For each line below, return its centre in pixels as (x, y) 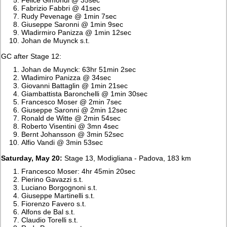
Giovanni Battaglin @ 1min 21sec (75, 85)
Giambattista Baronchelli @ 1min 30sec (85, 93)
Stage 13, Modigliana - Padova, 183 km (127, 158)
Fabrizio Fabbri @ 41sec (61, 8)
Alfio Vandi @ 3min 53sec (62, 142)
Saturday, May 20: (32, 158)
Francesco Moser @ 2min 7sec (72, 102)
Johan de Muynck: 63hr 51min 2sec (79, 69)
